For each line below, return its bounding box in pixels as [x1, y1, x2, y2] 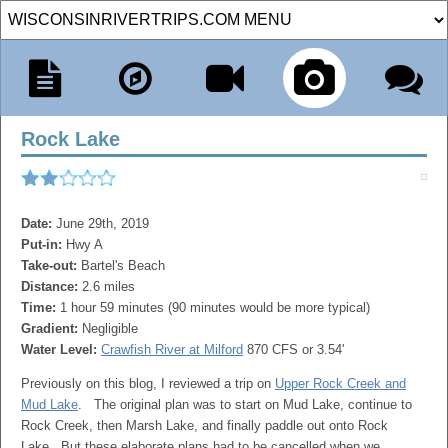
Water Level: [21, 342, 101, 357]
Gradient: [21, 321, 82, 336]
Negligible [82, 321, 138, 336]
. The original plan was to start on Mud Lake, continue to [78, 397, 412, 412]
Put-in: [21, 237, 66, 252]
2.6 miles [82, 279, 135, 294]
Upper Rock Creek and [275, 376, 406, 391]
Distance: [21, 279, 82, 294]
